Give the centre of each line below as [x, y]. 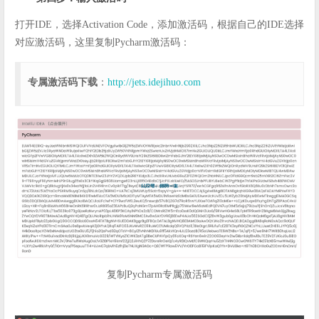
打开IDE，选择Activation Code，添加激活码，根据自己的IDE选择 [159, 24]
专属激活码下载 [63, 82]
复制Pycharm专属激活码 [159, 274]
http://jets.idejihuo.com [154, 82]
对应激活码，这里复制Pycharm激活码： [103, 42]
